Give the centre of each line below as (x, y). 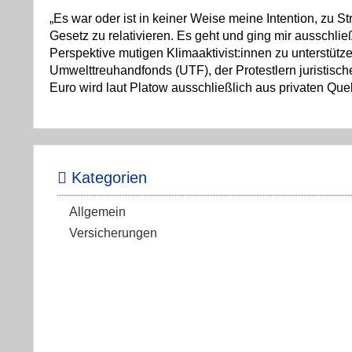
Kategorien (107, 178)
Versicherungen (113, 233)
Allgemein (97, 212)
